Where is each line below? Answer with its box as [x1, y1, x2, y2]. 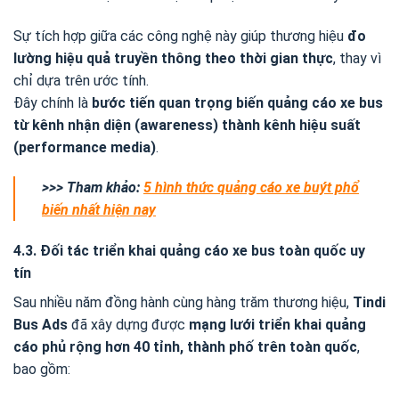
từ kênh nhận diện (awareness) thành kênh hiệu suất [13, 116, 361, 134]
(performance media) [13, 138, 156, 156]
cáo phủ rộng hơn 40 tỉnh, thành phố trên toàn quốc [13, 338, 357, 356]
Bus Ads [13, 316, 68, 334]
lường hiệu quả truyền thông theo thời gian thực [13, 49, 333, 67]
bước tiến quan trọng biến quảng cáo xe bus [92, 94, 383, 111]
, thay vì [333, 49, 381, 67]
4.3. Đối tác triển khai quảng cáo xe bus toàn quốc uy [13, 242, 365, 260]
